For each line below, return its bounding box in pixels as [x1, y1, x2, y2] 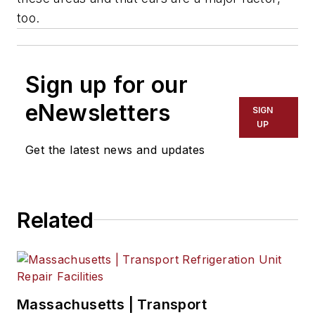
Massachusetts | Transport [17, 295, 207, 313]
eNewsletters [25, 98, 171, 127]
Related [17, 207, 94, 233]
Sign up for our [25, 70, 188, 98]
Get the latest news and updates [25, 142, 205, 157]
